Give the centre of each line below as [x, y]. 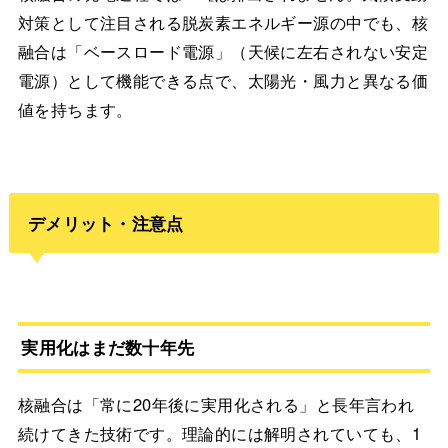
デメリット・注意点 [105, 222]
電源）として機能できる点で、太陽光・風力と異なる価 [223, 80]
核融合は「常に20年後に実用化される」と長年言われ [216, 403]
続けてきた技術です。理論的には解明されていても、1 [219, 432]
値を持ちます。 [75, 109]
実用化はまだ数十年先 [108, 346]
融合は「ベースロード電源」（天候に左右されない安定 [223, 51]
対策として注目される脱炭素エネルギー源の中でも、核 [223, 22]
